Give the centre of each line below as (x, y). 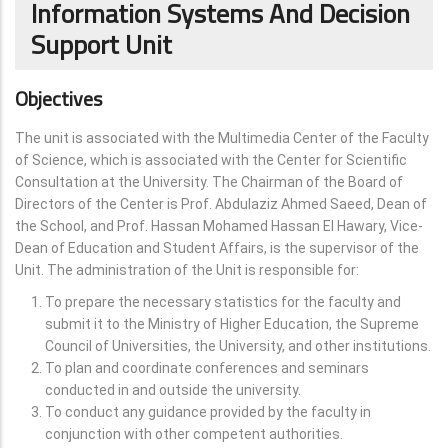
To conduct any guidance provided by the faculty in (208, 412)
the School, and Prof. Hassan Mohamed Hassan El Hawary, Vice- (219, 226)
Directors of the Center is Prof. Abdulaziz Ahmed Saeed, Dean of (221, 204)
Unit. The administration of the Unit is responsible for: (188, 270)
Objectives (58, 98)
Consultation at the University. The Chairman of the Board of (209, 182)
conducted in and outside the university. (173, 390)
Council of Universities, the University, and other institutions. (238, 346)
